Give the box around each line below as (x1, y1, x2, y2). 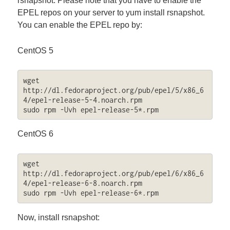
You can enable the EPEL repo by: (17, 20, 143, 29)
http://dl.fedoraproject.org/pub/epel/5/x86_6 (23, 85, 204, 94)
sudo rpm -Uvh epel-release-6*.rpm (23, 188, 159, 198)
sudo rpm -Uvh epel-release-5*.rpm (23, 105, 159, 114)
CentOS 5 (17, 46, 54, 55)
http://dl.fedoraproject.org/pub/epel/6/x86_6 (23, 169, 204, 178)
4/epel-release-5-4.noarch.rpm (23, 95, 142, 104)
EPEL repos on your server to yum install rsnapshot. (17, 8, 205, 17)
